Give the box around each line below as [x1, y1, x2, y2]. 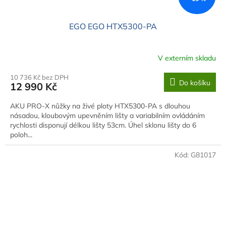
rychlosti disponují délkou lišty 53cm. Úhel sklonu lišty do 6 [10, 121, 196, 130]
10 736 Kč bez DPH [10, 73, 69, 82]
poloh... [10, 130, 32, 140]
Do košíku [179, 78, 210, 88]
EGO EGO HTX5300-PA [69, 21, 157, 32]
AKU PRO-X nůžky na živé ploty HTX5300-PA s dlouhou [10, 101, 190, 111]
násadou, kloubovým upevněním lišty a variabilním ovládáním [10, 111, 205, 121]
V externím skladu [158, 53, 216, 63]
